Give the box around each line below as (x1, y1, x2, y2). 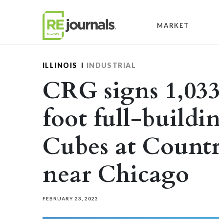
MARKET (157, 21, 189, 29)
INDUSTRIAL (86, 61, 136, 69)
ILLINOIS (43, 61, 78, 69)
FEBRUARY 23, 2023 (43, 196, 98, 201)
